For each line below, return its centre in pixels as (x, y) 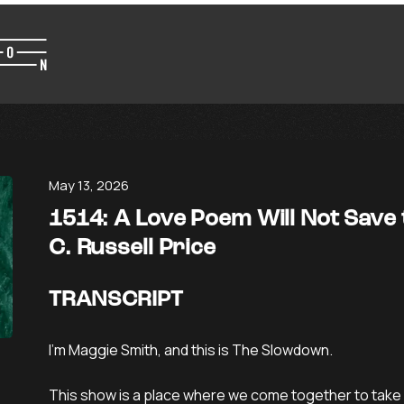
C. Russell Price (132, 248)
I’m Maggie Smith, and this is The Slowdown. (191, 350)
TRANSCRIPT (116, 300)
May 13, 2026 (89, 185)
